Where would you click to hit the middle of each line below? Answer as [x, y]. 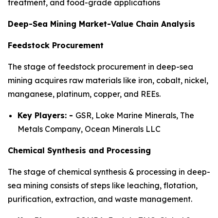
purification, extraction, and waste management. [100, 199]
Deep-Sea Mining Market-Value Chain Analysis [101, 24]
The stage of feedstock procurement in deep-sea [100, 66]
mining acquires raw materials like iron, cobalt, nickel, [108, 80]
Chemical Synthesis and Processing [79, 150]
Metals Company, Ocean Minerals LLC [89, 129]
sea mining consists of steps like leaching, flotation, [103, 185]
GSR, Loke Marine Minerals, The [135, 115]
